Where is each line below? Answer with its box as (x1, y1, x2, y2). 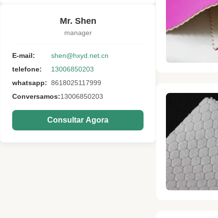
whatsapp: (12, 79, 47, 87)
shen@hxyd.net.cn (51, 52, 109, 59)
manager (64, 29, 92, 36)
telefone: (12, 65, 42, 73)
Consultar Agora (47, 116, 109, 124)
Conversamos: (12, 92, 60, 100)
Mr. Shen (59, 16, 96, 26)
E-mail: (12, 52, 35, 59)
